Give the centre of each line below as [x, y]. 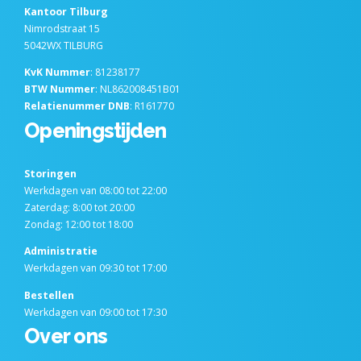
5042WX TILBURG [64, 45]
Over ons [66, 336]
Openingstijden [95, 130]
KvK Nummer [57, 72]
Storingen [50, 174]
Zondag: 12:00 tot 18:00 [79, 225]
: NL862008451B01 [138, 89]
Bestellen [49, 295]
